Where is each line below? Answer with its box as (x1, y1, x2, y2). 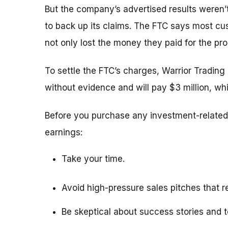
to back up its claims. (45, 21, 134, 32)
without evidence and (45, 82, 136, 93)
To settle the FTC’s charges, (45, 66, 162, 76)
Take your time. (62, 154, 125, 164)
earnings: (45, 127, 82, 138)
